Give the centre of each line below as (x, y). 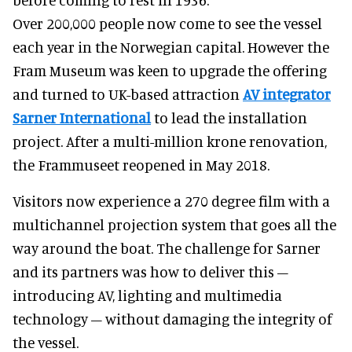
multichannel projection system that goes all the (174, 224)
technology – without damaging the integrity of (172, 318)
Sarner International (82, 117)
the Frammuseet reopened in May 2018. (141, 164)
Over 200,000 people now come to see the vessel (167, 23)
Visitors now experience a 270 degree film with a (171, 200)
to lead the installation (229, 117)
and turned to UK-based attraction (128, 93)
